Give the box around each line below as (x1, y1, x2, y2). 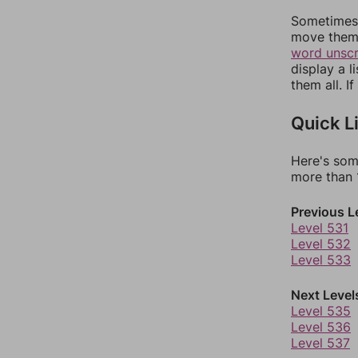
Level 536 (291, 319, 351, 335)
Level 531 (291, 220, 348, 236)
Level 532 (291, 236, 351, 252)
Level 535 (291, 303, 351, 319)
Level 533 (291, 252, 351, 268)
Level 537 (291, 335, 350, 351)
